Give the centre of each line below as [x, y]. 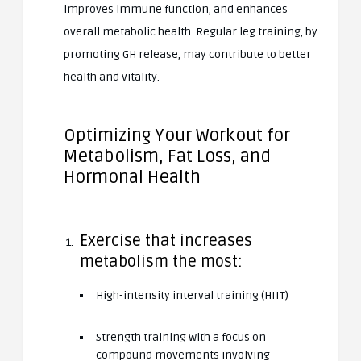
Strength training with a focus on [181, 337]
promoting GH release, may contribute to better [187, 54]
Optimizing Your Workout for [177, 135]
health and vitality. [112, 77]
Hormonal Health [132, 177]
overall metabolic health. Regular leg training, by [191, 31]
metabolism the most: [161, 261]
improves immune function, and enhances [176, 9]
